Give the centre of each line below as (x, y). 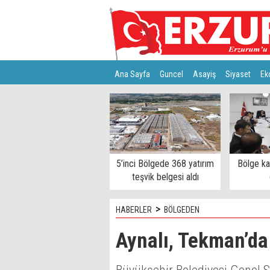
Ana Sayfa (132, 74)
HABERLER (134, 210)
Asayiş (204, 74)
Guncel (171, 74)
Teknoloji (163, 98)
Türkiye (126, 98)
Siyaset (238, 74)
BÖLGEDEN (182, 210)
